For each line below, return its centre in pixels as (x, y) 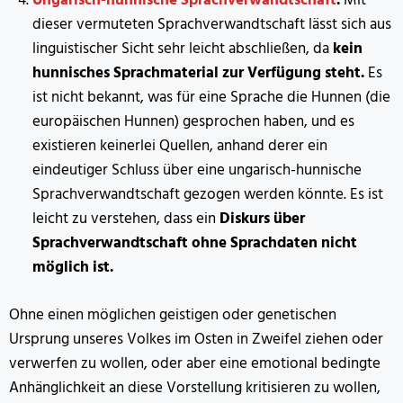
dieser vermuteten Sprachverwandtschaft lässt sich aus (211, 25)
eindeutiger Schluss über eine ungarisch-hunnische (197, 171)
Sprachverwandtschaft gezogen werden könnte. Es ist (207, 195)
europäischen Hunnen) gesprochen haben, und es (193, 122)
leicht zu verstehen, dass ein (125, 219)
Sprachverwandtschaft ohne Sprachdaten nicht (194, 244)
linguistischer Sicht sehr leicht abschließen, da (182, 49)
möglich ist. (72, 268)
